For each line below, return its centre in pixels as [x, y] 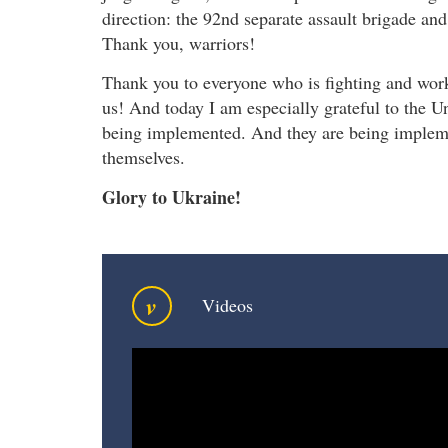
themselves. [143, 157]
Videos [227, 305]
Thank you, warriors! [178, 42]
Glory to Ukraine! [171, 196]
